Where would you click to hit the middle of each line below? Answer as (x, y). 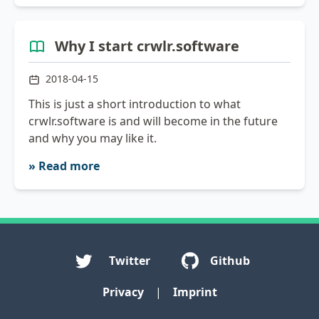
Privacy (123, 292)
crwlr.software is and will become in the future (153, 121)
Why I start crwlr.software (147, 46)
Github (230, 260)
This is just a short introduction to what (135, 104)
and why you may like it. (93, 138)
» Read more (64, 166)
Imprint (195, 292)
